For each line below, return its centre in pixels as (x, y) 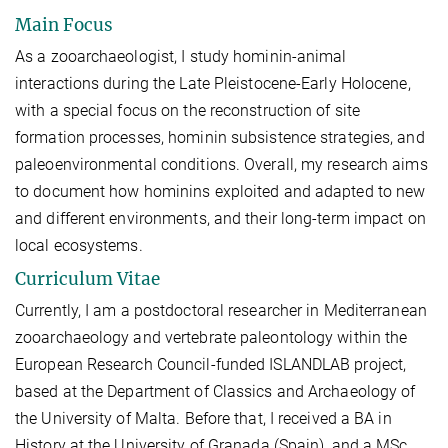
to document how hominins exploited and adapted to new (220, 191)
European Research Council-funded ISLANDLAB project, (211, 364)
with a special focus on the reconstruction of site (188, 110)
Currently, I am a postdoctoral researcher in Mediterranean (221, 310)
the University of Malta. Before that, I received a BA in (203, 418)
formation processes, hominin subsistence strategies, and (220, 137)
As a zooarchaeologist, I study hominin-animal (181, 56)
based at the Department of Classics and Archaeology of (215, 391)
